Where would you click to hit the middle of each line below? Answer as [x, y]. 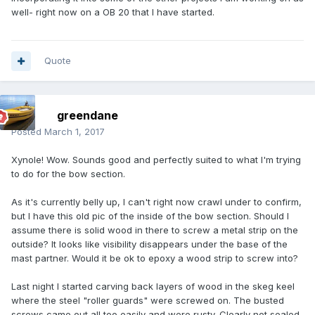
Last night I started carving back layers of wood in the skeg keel [153, 287]
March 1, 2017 [75, 132]
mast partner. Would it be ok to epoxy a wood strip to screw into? [156, 258]
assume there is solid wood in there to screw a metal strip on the [155, 230]
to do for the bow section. [70, 174]
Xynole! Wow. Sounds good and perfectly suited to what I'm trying [156, 160]
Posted [28, 132]
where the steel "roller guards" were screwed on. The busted [148, 301]
